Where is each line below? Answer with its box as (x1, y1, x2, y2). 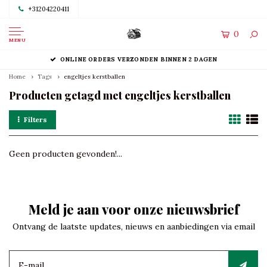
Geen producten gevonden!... (9, 148, 122, 159)
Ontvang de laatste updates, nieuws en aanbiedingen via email (12, 221, 255, 232)
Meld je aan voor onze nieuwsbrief (28, 200, 239, 218)
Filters (23, 115, 48, 124)
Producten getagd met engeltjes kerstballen (9, 88, 231, 103)
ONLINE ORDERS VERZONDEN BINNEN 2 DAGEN (60, 55, 218, 63)
